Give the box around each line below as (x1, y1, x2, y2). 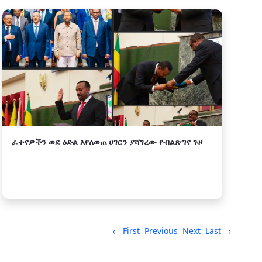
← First (112, 225, 140, 236)
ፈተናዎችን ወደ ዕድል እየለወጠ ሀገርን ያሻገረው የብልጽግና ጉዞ (12, 136, 202, 147)
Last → (205, 225, 232, 236)
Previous (144, 225, 178, 236)
